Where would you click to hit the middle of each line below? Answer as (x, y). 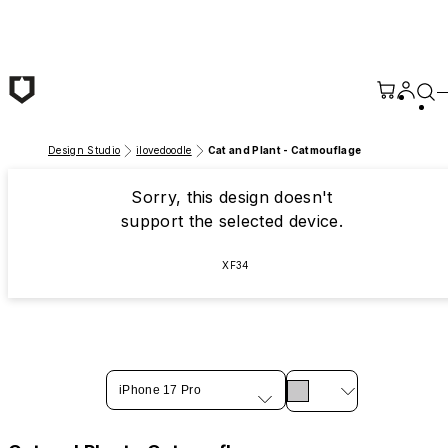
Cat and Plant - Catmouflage (284, 150)
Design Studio (84, 150)
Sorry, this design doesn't (232, 197)
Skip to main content (85, 17)
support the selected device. (231, 221)
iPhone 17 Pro (160, 390)
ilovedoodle (164, 150)
